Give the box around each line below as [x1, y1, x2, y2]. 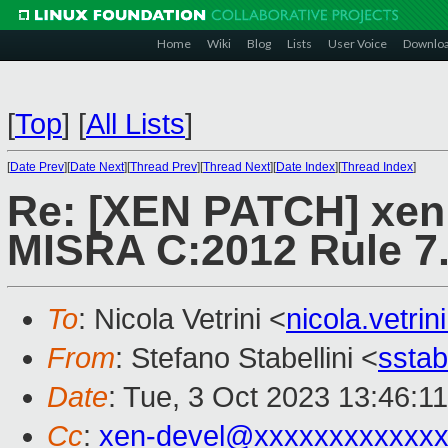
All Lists [86, 108, 185, 140]
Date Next [70, 160, 124, 174]
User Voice [328, 36, 387, 51]
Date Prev [10, 160, 64, 174]
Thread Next [203, 160, 270, 174]
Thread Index [341, 160, 413, 174]
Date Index [276, 160, 335, 174]
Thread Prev [130, 160, 197, 174]
